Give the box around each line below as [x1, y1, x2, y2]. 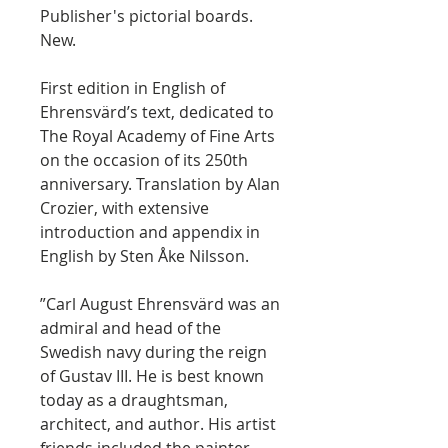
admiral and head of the [40, 317, 221, 339]
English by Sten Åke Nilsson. [40, 245, 249, 267]
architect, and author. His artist [40, 413, 276, 435]
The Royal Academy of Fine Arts [40, 125, 275, 147]
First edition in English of [40, 77, 225, 99]
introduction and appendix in [40, 221, 260, 243]
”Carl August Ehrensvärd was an [40, 293, 280, 315]
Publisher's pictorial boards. [40, 5, 253, 27]
